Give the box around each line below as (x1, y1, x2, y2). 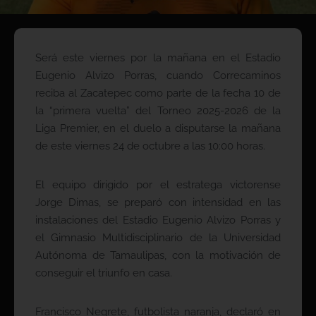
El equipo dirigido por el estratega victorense (35, 178, 281, 192)
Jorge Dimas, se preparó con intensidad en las (35, 196, 281, 209)
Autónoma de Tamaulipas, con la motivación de (35, 249, 281, 262)
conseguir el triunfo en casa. (35, 267, 172, 280)
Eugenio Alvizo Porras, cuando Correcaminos (35, 69, 281, 83)
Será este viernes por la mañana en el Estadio (35, 51, 281, 65)
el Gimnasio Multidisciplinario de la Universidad (35, 231, 281, 245)
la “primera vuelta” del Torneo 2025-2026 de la (35, 104, 281, 118)
